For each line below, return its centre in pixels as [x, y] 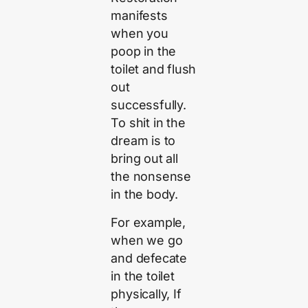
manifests [139, 16]
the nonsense [151, 177]
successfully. [148, 105]
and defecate [149, 258]
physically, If [146, 294]
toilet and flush [154, 69]
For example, [148, 222]
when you [140, 34]
